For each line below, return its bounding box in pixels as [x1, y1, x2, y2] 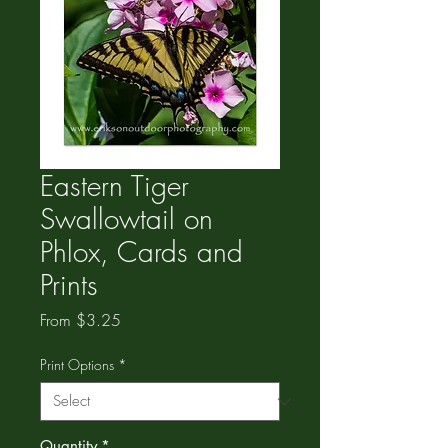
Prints [40, 266, 98, 303]
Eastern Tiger [40, 167, 189, 204]
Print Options [40, 355, 114, 374]
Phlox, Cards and [40, 233, 243, 270]
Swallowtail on [40, 200, 213, 237]
